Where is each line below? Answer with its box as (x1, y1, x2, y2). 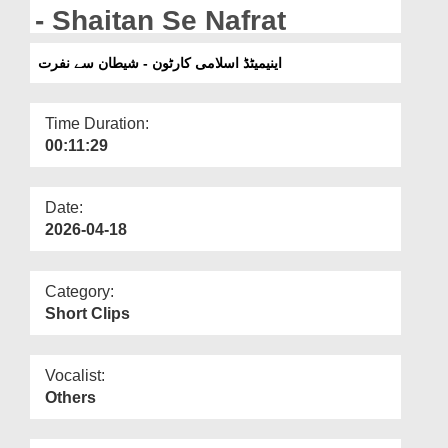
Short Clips (45, 304, 130, 322)
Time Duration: (45, 114, 149, 132)
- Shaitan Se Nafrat (35, 4, 286, 36)
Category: (45, 282, 114, 300)
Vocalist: (45, 366, 105, 384)
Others (45, 388, 96, 406)
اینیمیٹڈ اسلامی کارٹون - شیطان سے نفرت (38, 54, 282, 71)
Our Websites (24, 40, 100, 54)
